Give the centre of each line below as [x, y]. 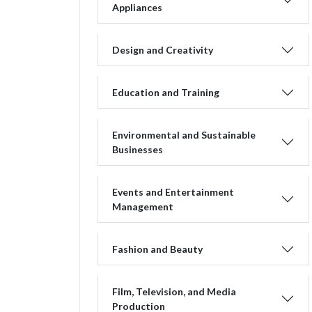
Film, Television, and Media [174, 291]
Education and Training [166, 92]
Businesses [138, 149]
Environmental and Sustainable [184, 135]
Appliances [137, 7]
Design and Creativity [163, 50]
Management [143, 206]
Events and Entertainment [173, 192]
